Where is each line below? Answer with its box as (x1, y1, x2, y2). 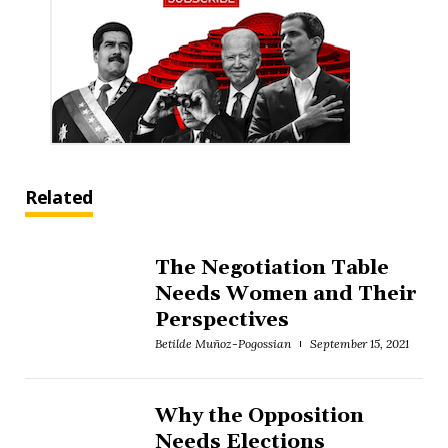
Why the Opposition (155, 402, 364, 429)
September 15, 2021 (309, 335, 410, 351)
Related (25, 184, 93, 209)
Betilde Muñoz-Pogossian (155, 335, 291, 351)
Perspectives (155, 306, 289, 333)
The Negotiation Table (155, 254, 389, 281)
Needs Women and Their (155, 280, 417, 307)
